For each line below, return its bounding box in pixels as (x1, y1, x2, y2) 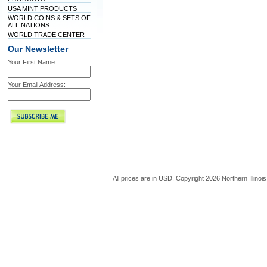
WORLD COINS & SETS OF (7, 14, 91, 21)
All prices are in (112, 175, 159, 182)
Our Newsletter (7, 45, 68, 54)
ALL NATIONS (7, 21, 49, 29)
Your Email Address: (7, 81, 66, 88)
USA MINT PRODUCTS (7, 5, 77, 12)
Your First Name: (7, 58, 57, 66)
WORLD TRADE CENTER (7, 31, 85, 38)
